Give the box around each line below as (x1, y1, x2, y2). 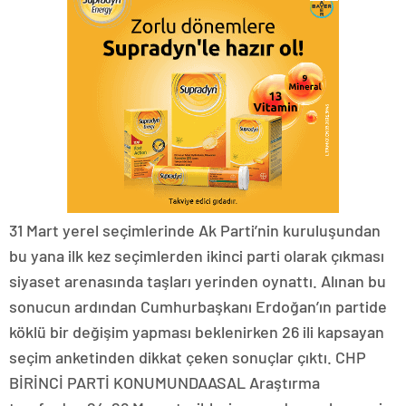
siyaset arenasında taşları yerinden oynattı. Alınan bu (9, 271, 386, 292)
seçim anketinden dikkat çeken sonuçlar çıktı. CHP (9, 347, 366, 368)
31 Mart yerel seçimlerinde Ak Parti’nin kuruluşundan (9, 220, 381, 241)
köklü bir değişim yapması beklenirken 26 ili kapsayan (9, 322, 384, 343)
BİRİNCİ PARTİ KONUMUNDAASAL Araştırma (9, 372, 320, 393)
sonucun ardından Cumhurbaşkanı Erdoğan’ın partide (9, 296, 387, 317)
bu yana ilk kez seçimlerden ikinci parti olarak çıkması (9, 246, 384, 266)
